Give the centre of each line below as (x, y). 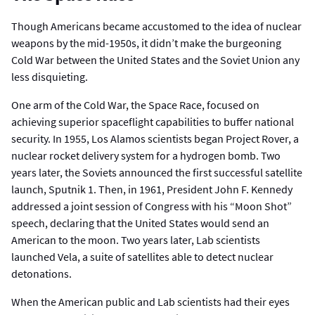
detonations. (41, 274)
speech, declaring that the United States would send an (140, 223)
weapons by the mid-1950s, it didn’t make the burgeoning (146, 43)
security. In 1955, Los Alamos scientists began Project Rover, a (155, 139)
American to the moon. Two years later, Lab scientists (136, 240)
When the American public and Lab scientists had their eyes (150, 302)
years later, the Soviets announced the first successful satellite (157, 173)
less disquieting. (50, 77)
